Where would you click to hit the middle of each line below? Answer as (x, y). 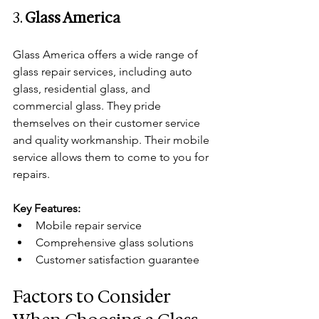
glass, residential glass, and (83, 88)
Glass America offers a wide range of (107, 54)
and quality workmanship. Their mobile (113, 140)
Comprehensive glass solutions (115, 242)
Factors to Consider (93, 297)
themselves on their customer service (108, 122)
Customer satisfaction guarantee (117, 259)
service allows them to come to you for (112, 157)
